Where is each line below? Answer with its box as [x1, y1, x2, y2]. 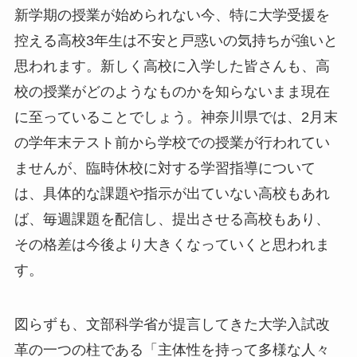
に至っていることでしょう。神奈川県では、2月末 [14, 109, 338, 126]
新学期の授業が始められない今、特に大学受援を [14, 7, 330, 24]
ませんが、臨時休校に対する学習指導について [14, 160, 316, 177]
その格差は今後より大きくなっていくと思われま [14, 237, 330, 253]
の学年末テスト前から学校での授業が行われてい [14, 135, 330, 151]
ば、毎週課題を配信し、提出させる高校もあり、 [14, 211, 330, 228]
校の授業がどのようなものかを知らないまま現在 [14, 84, 330, 100]
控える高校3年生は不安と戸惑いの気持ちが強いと [14, 33, 338, 49]
